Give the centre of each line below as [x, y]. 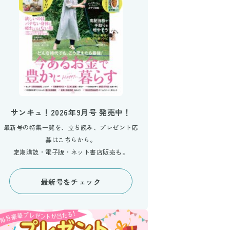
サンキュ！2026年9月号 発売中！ [71, 112]
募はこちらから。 [71, 140]
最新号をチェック [71, 182]
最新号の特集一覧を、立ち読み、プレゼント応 [71, 127]
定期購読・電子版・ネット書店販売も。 [71, 152]
